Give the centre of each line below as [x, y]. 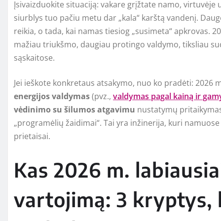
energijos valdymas [52, 96]
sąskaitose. [34, 57]
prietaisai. [32, 136]
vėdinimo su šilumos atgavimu [74, 109]
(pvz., [101, 96]
